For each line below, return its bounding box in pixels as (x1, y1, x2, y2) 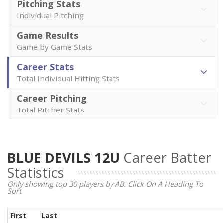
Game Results (17, 29, 78, 41)
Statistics (7, 163, 64, 182)
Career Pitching (17, 92, 87, 104)
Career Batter (123, 148, 211, 167)
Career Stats (17, 61, 74, 73)
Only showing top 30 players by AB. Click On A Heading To (7, 179, 203, 189)
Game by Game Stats (17, 42, 92, 52)
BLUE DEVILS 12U (7, 148, 123, 167)
